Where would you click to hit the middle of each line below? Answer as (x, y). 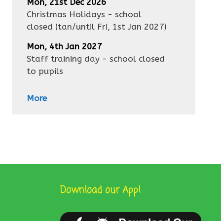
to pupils (45, 71)
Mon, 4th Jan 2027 (64, 47)
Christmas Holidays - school (84, 15)
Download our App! (100, 190)
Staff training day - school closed (96, 59)
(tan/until (75, 27)
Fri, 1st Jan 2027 (130, 27)
